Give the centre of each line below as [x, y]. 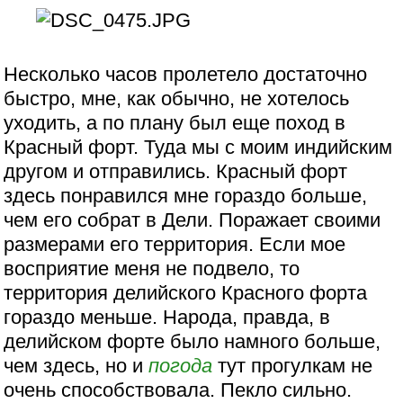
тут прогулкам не [293, 365]
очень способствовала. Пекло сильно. [178, 390]
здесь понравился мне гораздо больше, [186, 195]
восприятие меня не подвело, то [152, 268]
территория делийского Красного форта [186, 292]
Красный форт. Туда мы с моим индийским [198, 147]
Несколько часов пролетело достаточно [186, 74]
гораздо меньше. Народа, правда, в [167, 317]
